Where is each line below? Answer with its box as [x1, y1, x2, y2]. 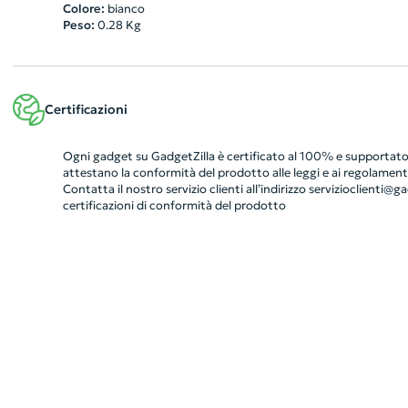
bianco [107, 2, 145, 15]
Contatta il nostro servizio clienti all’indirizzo [62, 182, 309, 196]
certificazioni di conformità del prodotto [62, 199, 286, 212]
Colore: [62, 2, 105, 15]
